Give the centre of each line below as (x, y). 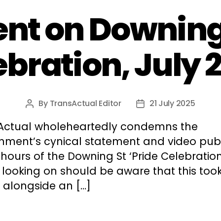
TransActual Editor (85, 103)
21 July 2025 (172, 103)
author (42, 116)
